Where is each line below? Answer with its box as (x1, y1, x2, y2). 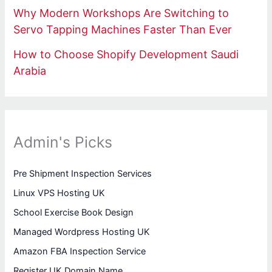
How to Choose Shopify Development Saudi (13, 47, 239, 61)
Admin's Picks (13, 133, 113, 151)
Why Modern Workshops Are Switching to (13, 7, 229, 20)
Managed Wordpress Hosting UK (13, 226, 151, 238)
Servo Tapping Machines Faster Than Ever (13, 23, 233, 36)
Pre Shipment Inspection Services (13, 168, 152, 180)
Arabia (13, 64, 47, 77)
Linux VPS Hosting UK (13, 188, 106, 199)
